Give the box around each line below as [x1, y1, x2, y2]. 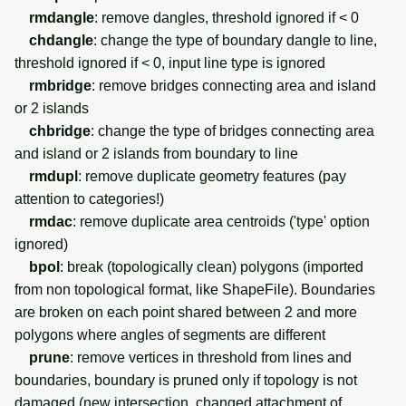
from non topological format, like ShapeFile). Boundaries [14, 281, 375, 297]
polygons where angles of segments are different [14, 326, 325, 343]
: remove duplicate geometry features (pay [78, 168, 346, 184]
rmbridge [29, 77, 92, 93]
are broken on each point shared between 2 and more [14, 304, 357, 320]
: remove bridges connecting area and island [92, 77, 376, 93]
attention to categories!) [14, 190, 164, 207]
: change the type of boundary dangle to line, [93, 32, 377, 48]
